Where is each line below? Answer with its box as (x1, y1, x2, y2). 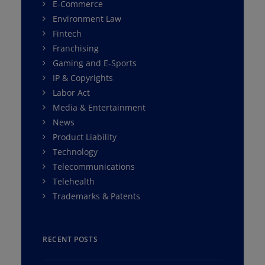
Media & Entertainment (53, 102, 146, 113)
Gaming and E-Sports (53, 57, 137, 69)
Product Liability (53, 131, 117, 143)
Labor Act (53, 87, 90, 98)
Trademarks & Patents (53, 190, 140, 202)
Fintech (53, 28, 82, 39)
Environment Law (53, 13, 121, 24)
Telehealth (53, 176, 95, 187)
